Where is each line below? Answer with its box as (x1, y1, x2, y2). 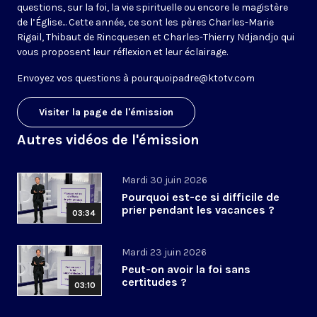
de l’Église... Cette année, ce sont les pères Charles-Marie (17, 16, 274, 29)
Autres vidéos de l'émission (17, 132, 200, 149)
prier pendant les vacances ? (122, 203, 275, 217)
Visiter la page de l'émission (39, 106, 173, 119)
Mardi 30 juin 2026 (122, 174, 207, 187)
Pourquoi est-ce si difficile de (122, 190, 279, 204)
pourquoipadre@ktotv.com (131, 72, 255, 85)
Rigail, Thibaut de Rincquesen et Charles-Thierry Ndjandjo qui (17, 31, 294, 44)
